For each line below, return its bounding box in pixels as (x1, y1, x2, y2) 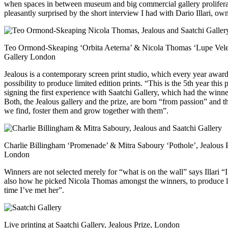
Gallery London (4, 52, 55, 61)
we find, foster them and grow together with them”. (4, 106, 168, 115)
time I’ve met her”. (4, 185, 64, 194)
